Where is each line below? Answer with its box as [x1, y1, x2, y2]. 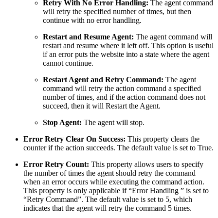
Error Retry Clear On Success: [23, 134, 126, 143]
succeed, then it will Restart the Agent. [43, 101, 161, 110]
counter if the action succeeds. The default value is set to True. [23, 143, 214, 152]
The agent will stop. [82, 118, 145, 127]
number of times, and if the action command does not [43, 92, 205, 101]
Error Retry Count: [23, 160, 89, 168]
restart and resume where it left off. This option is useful [43, 41, 214, 50]
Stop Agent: [43, 118, 82, 127]
